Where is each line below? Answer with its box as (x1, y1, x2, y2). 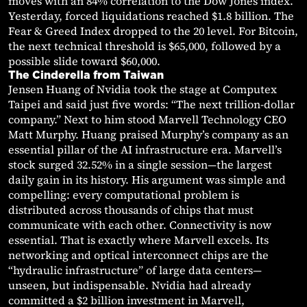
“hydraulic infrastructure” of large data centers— (8, 262, 262, 278)
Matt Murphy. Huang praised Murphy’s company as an (8, 127, 288, 143)
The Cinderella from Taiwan (8, 69, 164, 82)
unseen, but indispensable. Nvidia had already (8, 278, 251, 293)
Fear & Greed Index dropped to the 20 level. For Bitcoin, (8, 23, 298, 39)
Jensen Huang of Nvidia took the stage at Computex (8, 82, 277, 97)
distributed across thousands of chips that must (8, 202, 254, 218)
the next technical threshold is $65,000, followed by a (8, 38, 281, 54)
